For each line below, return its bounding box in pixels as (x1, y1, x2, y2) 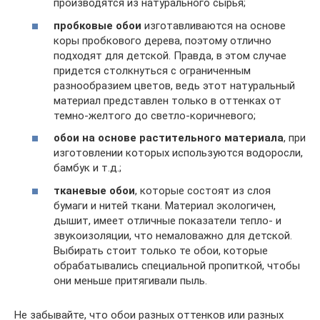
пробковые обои (54, 19, 141, 32)
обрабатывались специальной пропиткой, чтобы (54, 259, 300, 272)
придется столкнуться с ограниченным (54, 64, 251, 77)
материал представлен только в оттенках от (54, 94, 281, 107)
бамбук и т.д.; (54, 161, 121, 174)
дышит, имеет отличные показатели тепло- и (54, 214, 281, 227)
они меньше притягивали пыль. (54, 274, 207, 287)
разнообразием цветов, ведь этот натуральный (54, 79, 295, 92)
